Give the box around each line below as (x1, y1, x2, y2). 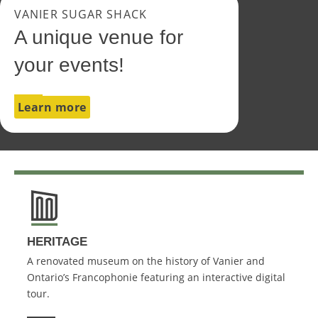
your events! (14, 54, 124, 76)
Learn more (18, 99, 87, 115)
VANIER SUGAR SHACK (14, 6, 147, 22)
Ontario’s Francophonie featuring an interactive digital (27, 270, 285, 284)
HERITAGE (27, 235, 87, 248)
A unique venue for (14, 26, 183, 48)
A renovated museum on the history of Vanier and (27, 254, 265, 268)
